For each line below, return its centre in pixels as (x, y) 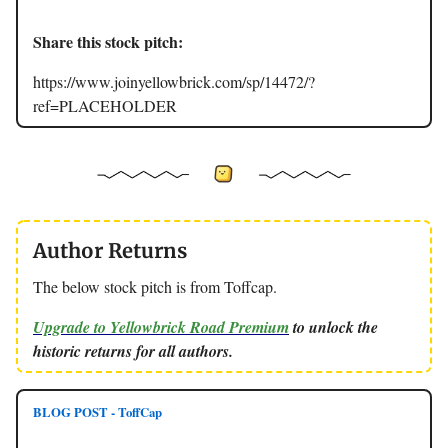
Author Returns (110, 250)
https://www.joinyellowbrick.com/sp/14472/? (174, 82)
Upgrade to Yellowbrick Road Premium (161, 326)
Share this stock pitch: (108, 42)
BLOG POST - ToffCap (97, 411)
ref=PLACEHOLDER (105, 106)
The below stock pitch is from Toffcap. (155, 286)
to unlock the (333, 326)
